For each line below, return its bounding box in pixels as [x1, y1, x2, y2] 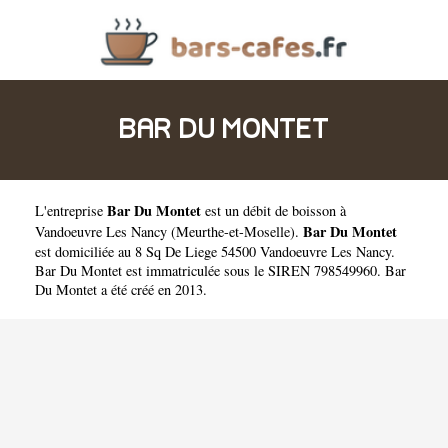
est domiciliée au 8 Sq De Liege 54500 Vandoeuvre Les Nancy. [35, 242, 395, 261]
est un [201, 201, 243, 220]
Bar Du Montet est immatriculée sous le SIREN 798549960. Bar [35, 261, 406, 280]
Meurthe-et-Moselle [176, 222, 290, 241]
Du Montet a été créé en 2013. [35, 280, 207, 299]
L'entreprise [35, 201, 107, 220]
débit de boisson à [243, 201, 346, 220]
